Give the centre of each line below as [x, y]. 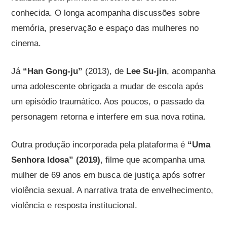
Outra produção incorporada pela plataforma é [100, 144]
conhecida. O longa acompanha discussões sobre [106, 13]
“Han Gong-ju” [53, 71]
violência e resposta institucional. [74, 205]
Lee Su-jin [147, 71]
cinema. [26, 43]
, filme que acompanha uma [153, 160]
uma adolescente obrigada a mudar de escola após [108, 86]
